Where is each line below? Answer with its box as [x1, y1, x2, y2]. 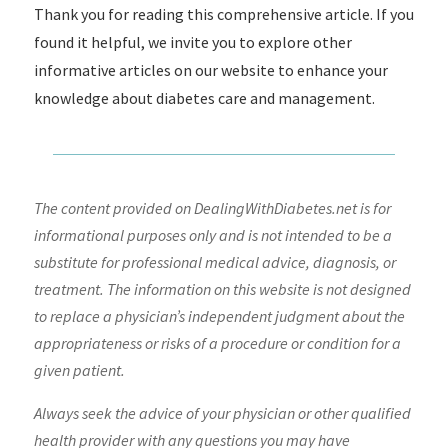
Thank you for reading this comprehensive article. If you [33, 4, 414, 24]
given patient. [33, 360, 125, 380]
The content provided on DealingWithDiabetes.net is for [33, 198, 391, 218]
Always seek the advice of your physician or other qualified [33, 403, 411, 423]
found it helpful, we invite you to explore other [33, 32, 352, 52]
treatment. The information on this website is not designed [33, 279, 411, 299]
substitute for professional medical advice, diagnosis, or [33, 252, 396, 272]
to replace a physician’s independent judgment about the [33, 306, 405, 326]
